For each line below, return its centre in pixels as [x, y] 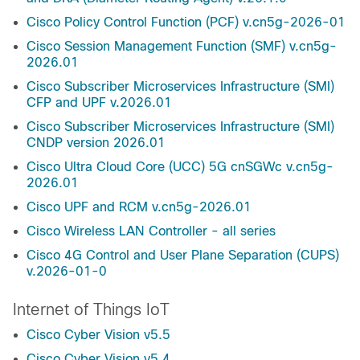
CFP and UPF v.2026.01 [99, 103]
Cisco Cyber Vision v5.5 [98, 335]
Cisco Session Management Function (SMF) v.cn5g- [182, 47]
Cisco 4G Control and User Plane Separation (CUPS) [183, 256]
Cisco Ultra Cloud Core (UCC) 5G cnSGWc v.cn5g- [180, 167]
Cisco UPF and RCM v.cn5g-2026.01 [139, 207]
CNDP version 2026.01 [96, 143]
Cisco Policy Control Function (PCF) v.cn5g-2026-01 [186, 22]
